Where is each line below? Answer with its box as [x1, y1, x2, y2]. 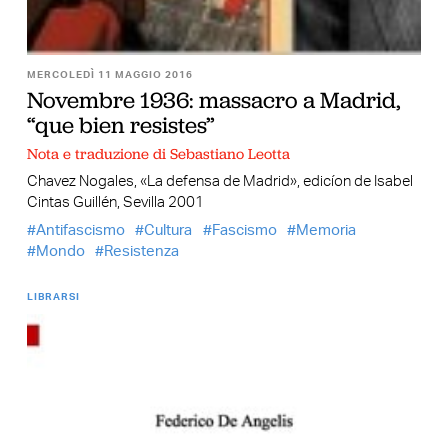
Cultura [144, 223, 193, 239]
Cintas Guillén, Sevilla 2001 [26, 194, 204, 210]
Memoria [296, 223, 357, 239]
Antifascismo [35, 223, 125, 239]
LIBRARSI [26, 292, 80, 303]
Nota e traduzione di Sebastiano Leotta [26, 144, 290, 165]
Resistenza [104, 244, 180, 260]
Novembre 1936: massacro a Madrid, [26, 84, 401, 115]
